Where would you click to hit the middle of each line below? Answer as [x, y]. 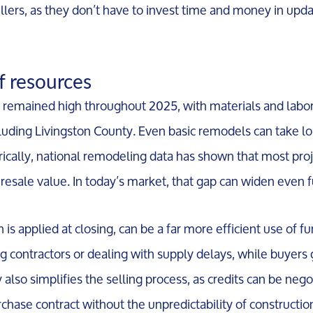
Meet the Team [181, 83]
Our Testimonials [190, 132]
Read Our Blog [179, 228]
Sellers [140, 276]
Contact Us [161, 180]
